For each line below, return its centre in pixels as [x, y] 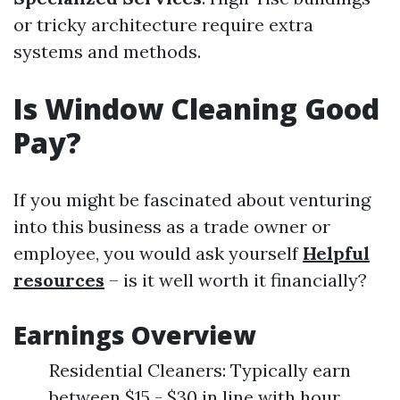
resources [59, 280]
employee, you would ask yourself [158, 253]
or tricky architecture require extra [163, 25]
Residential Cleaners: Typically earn [200, 370]
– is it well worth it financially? [236, 280]
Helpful [336, 253]
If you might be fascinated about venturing [192, 200]
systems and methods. [107, 51]
